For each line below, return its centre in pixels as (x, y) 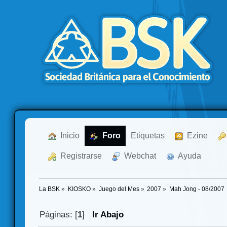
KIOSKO (79, 189)
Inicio (68, 136)
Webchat (138, 156)
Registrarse (79, 156)
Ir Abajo (108, 215)
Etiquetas (148, 136)
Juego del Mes (119, 189)
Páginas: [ (59, 215)
